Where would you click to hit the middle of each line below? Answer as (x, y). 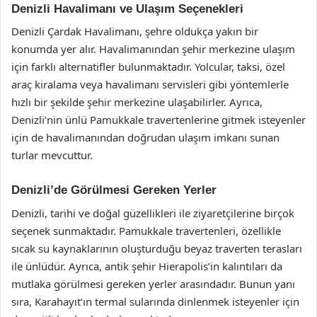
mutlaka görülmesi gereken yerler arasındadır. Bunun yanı (153, 283)
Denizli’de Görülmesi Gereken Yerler (114, 190)
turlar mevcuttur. (52, 155)
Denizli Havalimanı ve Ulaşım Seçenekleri (127, 8)
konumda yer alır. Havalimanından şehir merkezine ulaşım (153, 49)
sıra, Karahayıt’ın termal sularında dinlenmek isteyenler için (155, 301)
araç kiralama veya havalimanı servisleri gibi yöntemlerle (150, 84)
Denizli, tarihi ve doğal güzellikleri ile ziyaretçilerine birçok (153, 213)
